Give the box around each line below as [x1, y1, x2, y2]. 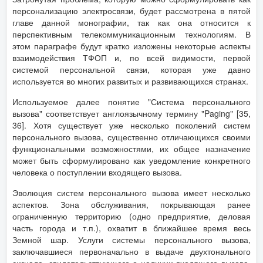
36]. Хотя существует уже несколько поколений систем [12, 119, 251, 131]
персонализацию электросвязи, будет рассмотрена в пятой [12, 4, 251, 16]
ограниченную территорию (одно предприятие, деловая [12, 210, 251, 222]
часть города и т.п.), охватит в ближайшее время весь [12, 221, 251, 234]
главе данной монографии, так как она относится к [12, 16, 251, 28]
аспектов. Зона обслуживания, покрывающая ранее [12, 198, 251, 210]
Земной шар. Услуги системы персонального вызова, [12, 233, 251, 245]
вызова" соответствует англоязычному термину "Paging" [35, [12, 107, 251, 119]
